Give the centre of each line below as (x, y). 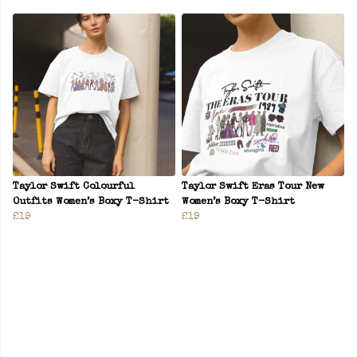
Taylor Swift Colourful (74, 187)
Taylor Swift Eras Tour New (253, 187)
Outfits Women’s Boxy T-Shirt (91, 202)
